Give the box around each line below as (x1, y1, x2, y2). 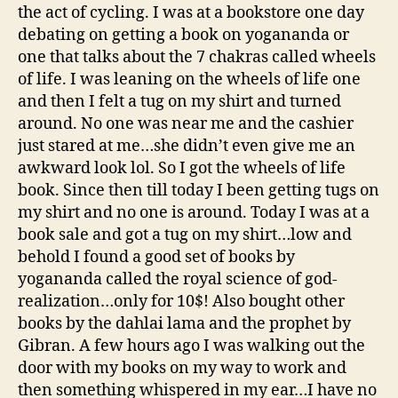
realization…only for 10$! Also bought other (18, 291, 345, 313)
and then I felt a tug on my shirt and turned (18, 92, 341, 113)
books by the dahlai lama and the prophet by (18, 314, 351, 335)
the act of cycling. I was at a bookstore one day (18, 3, 364, 24)
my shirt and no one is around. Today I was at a (18, 203, 370, 224)
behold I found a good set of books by (18, 247, 295, 268)
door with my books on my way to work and (18, 358, 346, 379)
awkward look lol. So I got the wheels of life (18, 158, 346, 179)
